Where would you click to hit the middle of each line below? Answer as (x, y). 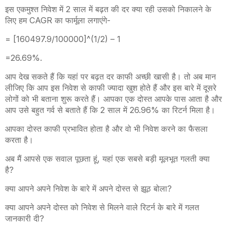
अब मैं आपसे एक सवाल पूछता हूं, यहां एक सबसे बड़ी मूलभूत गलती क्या (107, 159)
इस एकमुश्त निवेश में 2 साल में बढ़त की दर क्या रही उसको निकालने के (108, 9)
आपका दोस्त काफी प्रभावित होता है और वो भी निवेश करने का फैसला (106, 129)
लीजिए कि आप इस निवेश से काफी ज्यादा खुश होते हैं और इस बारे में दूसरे (111, 88)
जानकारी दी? (26, 218)
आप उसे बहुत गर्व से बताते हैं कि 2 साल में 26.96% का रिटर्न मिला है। (111, 110)
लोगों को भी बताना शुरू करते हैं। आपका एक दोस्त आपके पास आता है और (113, 99)
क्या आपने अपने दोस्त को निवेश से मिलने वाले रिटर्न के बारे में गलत (102, 207)
